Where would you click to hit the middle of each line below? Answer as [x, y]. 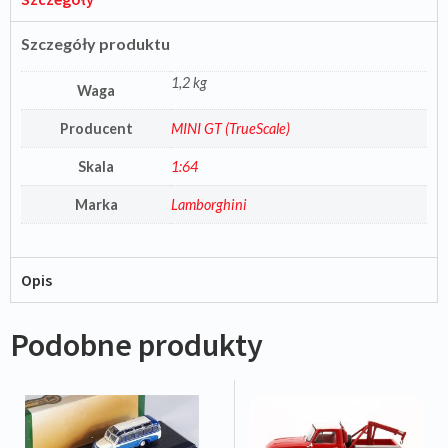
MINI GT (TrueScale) [230, 128]
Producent [96, 128]
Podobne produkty [136, 344]
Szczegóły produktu [95, 44]
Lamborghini [209, 204]
